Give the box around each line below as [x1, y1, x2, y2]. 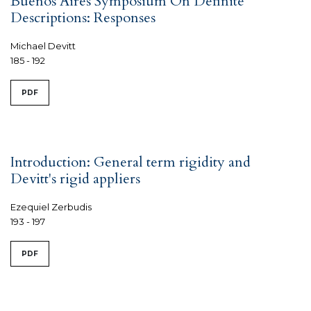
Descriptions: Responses [10, 8, 155, 27]
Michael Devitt [10, 40, 76, 51]
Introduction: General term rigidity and [10, 152, 251, 171]
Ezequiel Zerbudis [10, 201, 92, 212]
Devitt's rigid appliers [10, 169, 140, 188]
